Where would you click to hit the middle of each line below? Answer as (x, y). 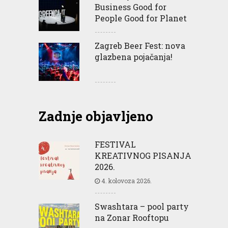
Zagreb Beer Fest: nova (140, 46)
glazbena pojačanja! (134, 57)
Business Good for (131, 7)
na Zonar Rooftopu (132, 218)
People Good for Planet (141, 18)
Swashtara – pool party (142, 206)
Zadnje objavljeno (96, 116)
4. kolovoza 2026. (126, 181)
